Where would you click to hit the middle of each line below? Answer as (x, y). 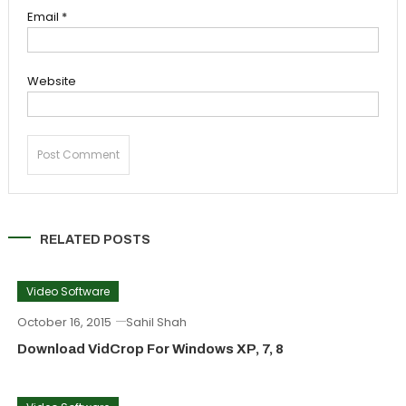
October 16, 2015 (64, 322)
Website (51, 81)
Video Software (68, 291)
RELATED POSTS (95, 240)
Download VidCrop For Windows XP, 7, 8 (150, 349)
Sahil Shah (156, 322)
